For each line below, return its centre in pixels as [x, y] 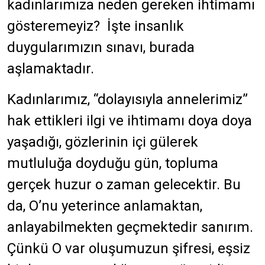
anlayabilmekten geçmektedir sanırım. [130, 227]
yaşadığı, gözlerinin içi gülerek [103, 142]
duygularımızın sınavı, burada [101, 47]
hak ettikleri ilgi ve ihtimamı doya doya [130, 121]
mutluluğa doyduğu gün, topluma [113, 163]
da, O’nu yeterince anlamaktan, [105, 206]
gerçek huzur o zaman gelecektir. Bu [124, 185]
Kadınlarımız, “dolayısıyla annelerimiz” [127, 99]
